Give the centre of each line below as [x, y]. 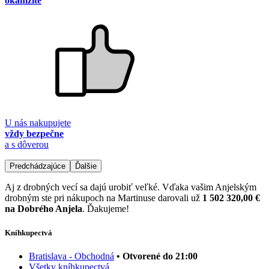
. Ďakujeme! [106, 209]
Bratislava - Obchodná [71, 256]
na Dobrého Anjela [44, 209]
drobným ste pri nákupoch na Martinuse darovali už [104, 198]
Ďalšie [86, 166]
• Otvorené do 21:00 [157, 256]
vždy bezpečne [34, 134]
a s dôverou [27, 145]
